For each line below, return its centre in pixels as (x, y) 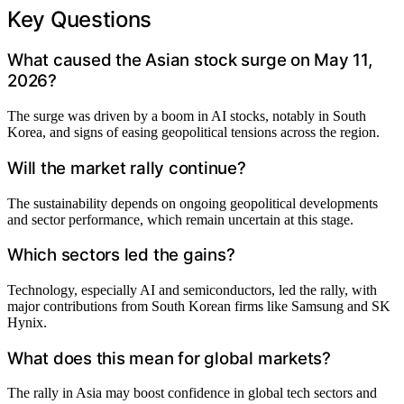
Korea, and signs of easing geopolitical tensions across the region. (193, 133)
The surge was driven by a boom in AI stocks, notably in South (187, 116)
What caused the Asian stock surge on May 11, (190, 60)
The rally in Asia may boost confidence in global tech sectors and (192, 393)
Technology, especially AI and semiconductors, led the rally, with (192, 290)
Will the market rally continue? (127, 168)
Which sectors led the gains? (121, 255)
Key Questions (80, 19)
